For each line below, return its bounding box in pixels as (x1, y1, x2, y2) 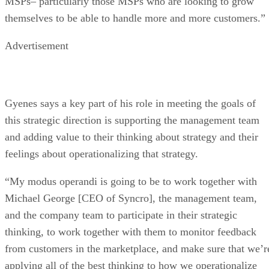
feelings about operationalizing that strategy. (5, 147, 198, 160)
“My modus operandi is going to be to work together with (5, 175, 257, 187)
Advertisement (5, 39, 68, 52)
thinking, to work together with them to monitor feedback (5, 225, 256, 238)
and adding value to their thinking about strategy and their (5, 130, 258, 143)
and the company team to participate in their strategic (5, 208, 237, 221)
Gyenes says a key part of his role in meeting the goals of (5, 97, 256, 109)
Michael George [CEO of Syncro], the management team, (5, 192, 257, 204)
